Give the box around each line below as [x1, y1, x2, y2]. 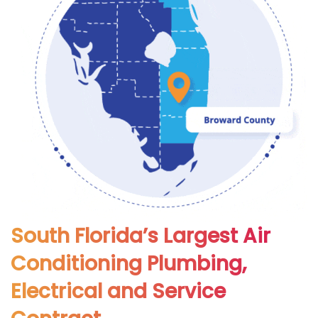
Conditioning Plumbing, [11, 249, 246, 278]
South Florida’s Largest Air [11, 221, 270, 250]
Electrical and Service [11, 277, 226, 305]
